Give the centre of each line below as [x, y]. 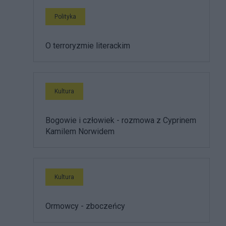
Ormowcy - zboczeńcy [85, 206]
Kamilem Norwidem [80, 131]
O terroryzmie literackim [88, 46]
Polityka [65, 17]
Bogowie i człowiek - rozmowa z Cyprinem [121, 120]
